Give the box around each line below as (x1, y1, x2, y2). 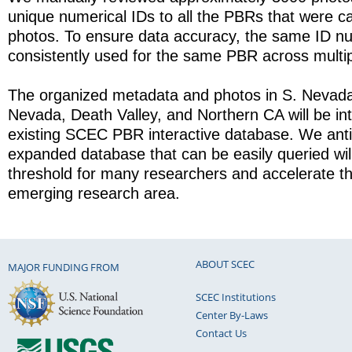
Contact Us (196, 325, 247, 340)
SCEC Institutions (196, 289, 276, 304)
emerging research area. (8, 184, 180, 202)
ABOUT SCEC (196, 256, 255, 271)
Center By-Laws (196, 307, 268, 322)
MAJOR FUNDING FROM (8, 260, 119, 275)
